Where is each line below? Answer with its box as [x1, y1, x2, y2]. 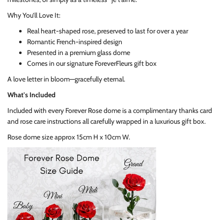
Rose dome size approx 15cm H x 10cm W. [7, 133, 130, 142]
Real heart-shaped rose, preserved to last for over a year [27, 27, 188, 36]
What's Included [7, 90, 55, 100]
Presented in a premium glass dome [27, 48, 130, 57]
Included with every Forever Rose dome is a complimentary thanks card [7, 106, 212, 115]
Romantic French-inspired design [27, 37, 122, 47]
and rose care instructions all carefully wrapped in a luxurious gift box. [7, 117, 206, 126]
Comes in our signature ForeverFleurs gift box [27, 59, 157, 68]
